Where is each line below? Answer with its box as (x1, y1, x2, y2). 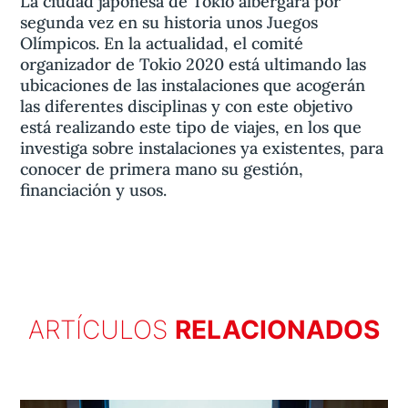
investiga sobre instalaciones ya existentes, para (20, 138, 384, 158)
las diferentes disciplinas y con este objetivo (20, 96, 353, 117)
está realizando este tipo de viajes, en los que (20, 117, 362, 138)
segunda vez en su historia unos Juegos (20, 12, 319, 33)
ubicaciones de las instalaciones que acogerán (20, 75, 366, 96)
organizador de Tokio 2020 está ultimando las (20, 54, 367, 75)
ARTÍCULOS (28, 314, 175, 345)
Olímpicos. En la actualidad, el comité (20, 33, 304, 54)
